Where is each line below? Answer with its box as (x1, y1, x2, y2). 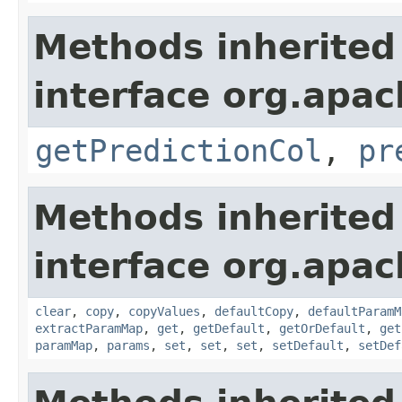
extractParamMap (35, 320, 143, 336)
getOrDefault (279, 320, 365, 336)
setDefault (272, 337, 344, 353)
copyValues (128, 303, 200, 319)
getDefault (193, 320, 265, 336)
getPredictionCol (35, 132, 322, 169)
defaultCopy (214, 303, 293, 319)
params (107, 337, 150, 353)
